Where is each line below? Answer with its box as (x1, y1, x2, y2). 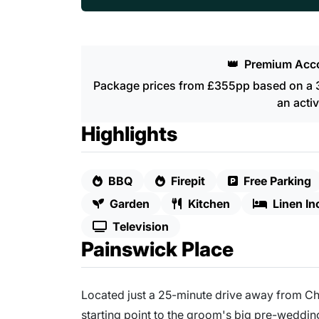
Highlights (81, 122, 177, 147)
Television (113, 219, 169, 234)
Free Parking (244, 174, 311, 189)
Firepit (171, 174, 205, 189)
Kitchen (188, 197, 230, 211)
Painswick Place (81, 237, 234, 262)
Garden (110, 197, 150, 211)
